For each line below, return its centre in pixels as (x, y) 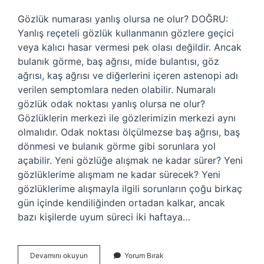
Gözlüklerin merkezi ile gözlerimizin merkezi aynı (127, 118)
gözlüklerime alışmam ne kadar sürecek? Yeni (119, 174)
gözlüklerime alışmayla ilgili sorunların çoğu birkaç (130, 189)
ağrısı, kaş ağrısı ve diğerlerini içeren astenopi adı (128, 75)
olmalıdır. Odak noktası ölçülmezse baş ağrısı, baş (129, 132)
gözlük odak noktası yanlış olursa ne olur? (111, 104)
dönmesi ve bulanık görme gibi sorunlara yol (117, 146)
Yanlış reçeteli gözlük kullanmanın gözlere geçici (126, 33)
